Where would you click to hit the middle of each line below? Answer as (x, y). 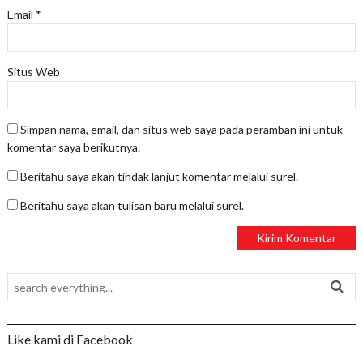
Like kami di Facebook (70, 340)
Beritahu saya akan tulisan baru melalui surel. (132, 206)
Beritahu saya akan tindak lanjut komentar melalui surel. (159, 177)
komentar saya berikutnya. (73, 147)
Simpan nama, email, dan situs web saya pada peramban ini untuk (181, 130)
